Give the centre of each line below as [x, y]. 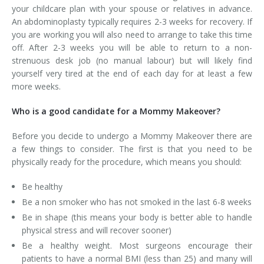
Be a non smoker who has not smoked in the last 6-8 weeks [136, 202]
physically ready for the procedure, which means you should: [127, 162]
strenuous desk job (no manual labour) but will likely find [132, 60]
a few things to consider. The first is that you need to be [132, 149]
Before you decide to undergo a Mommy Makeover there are [132, 136]
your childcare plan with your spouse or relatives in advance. [132, 9]
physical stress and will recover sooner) [96, 230]
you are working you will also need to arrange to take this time [132, 34]
